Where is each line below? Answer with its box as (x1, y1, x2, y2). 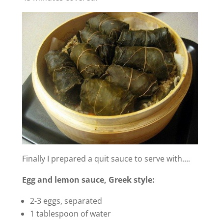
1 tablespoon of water (29, 208, 111, 219)
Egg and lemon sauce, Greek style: (22, 174, 155, 185)
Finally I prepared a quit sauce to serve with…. (22, 153, 190, 164)
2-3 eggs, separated (29, 195, 102, 206)
